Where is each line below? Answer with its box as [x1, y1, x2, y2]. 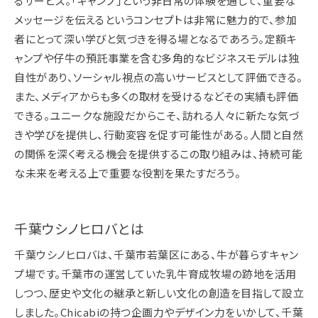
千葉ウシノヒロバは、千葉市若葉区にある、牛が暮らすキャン [14, 247, 298, 262]
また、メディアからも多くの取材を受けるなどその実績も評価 [14, 89, 298, 104]
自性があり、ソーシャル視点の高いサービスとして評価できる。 [14, 70, 303, 84]
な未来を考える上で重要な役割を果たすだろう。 [14, 165, 241, 180]
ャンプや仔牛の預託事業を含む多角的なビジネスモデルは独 [14, 50, 300, 65]
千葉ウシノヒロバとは [14, 219, 144, 238]
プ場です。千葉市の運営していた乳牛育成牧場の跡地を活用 [14, 266, 297, 281]
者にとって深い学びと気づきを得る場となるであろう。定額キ [14, 31, 297, 46]
